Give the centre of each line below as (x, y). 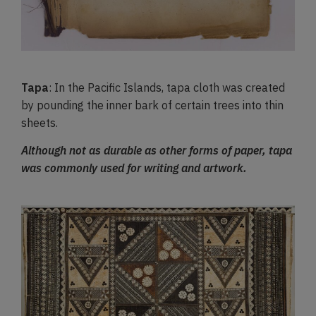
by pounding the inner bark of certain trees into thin (152, 105)
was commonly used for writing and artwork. (134, 168)
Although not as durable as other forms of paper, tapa (157, 151)
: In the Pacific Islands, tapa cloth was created (167, 87)
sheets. (39, 122)
